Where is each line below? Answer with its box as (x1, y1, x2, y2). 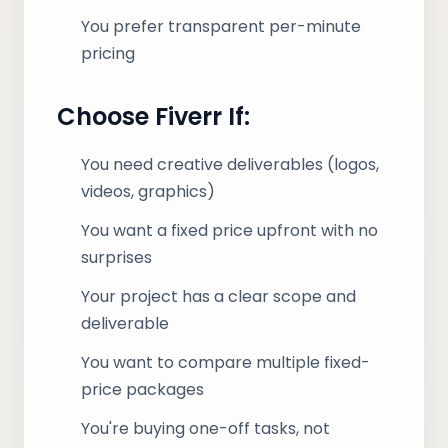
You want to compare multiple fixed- (81, 351, 370, 374)
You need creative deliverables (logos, (81, 153, 379, 176)
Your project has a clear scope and (81, 285, 356, 308)
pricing (81, 42, 135, 65)
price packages (81, 378, 204, 401)
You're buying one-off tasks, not (81, 417, 330, 440)
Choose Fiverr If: (57, 100, 250, 133)
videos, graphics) (81, 180, 215, 203)
